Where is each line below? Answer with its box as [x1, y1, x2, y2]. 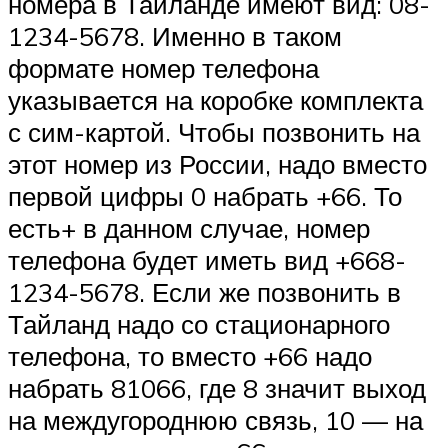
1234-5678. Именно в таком [8, 19, 342, 52]
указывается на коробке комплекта [8, 83, 423, 116]
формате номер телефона [8, 51, 319, 84]
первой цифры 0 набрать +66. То [8, 179, 402, 212]
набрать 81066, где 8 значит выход [8, 371, 426, 404]
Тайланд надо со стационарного [8, 307, 390, 340]
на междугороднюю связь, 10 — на [8, 403, 423, 436]
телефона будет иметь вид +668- [8, 243, 406, 276]
